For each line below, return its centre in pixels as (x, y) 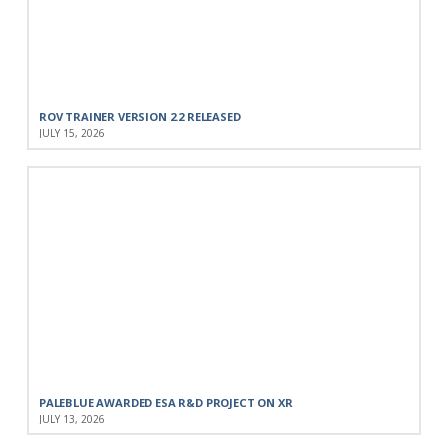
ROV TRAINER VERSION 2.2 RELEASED (139, 117)
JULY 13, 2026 (71, 418)
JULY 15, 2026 (71, 133)
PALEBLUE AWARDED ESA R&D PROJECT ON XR (165, 402)
